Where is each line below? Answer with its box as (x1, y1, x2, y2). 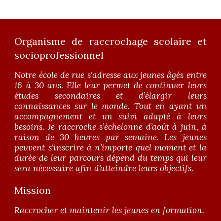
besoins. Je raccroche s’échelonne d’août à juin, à (14, 121, 207, 132)
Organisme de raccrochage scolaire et (14, 35, 207, 47)
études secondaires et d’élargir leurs (14, 90, 207, 101)
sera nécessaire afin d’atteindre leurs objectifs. (14, 163, 194, 174)
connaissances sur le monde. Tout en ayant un (14, 101, 207, 111)
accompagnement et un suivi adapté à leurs (14, 111, 207, 122)
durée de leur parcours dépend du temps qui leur (14, 152, 207, 163)
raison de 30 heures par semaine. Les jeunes (14, 132, 207, 143)
